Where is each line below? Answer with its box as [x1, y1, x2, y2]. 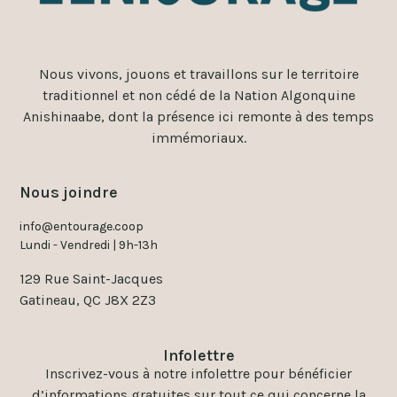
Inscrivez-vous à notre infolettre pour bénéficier [45, 364, 352, 382]
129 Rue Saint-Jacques [19, 270, 164, 288]
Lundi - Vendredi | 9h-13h [19, 237, 159, 253]
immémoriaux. [151, 129, 246, 147]
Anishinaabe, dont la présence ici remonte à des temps [23, 108, 374, 126]
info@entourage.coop [19, 219, 144, 235]
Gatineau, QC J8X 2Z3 [19, 292, 157, 309]
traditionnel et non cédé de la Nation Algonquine [42, 87, 355, 105]
